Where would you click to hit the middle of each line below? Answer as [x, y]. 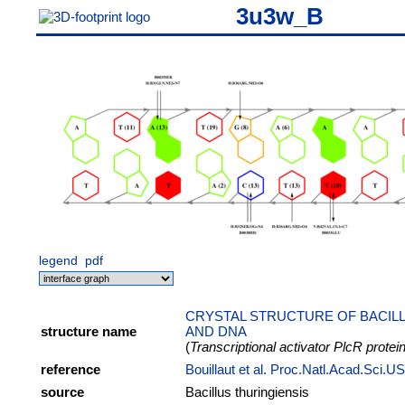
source [62, 392]
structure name [89, 331]
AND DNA [216, 331]
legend [58, 261]
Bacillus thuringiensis [247, 392]
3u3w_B [279, 16]
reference [71, 369]
